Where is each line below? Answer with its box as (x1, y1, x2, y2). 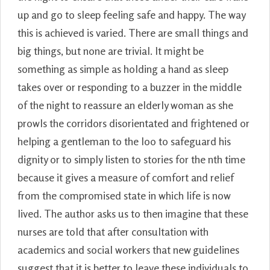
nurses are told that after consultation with (17, 224, 209, 238)
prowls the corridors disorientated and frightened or (17, 116, 250, 130)
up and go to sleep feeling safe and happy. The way (17, 7, 245, 21)
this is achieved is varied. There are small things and (17, 25, 248, 39)
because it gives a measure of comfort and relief (17, 170, 234, 184)
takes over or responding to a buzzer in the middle (17, 80, 242, 93)
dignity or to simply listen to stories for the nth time (17, 152, 245, 166)
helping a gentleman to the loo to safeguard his (17, 134, 231, 148)
